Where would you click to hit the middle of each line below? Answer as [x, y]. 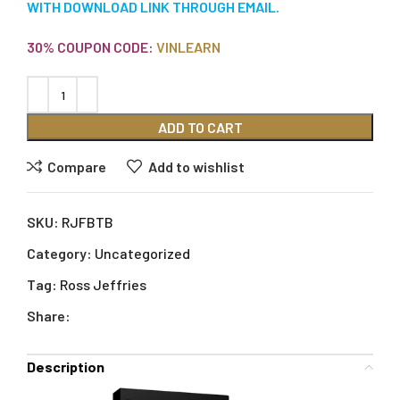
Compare [77, 166]
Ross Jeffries [103, 285]
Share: [49, 316]
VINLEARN [188, 47]
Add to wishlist [196, 166]
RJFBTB [87, 222]
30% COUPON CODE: [90, 47]
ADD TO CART [200, 128]
